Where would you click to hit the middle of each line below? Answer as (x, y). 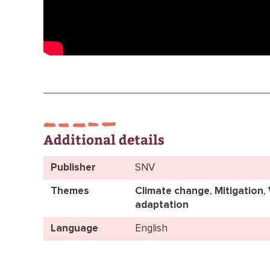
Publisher (73, 168)
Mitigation (239, 191)
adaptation (162, 205)
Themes (70, 191)
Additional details (104, 139)
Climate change (172, 191)
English (151, 229)
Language (74, 229)
